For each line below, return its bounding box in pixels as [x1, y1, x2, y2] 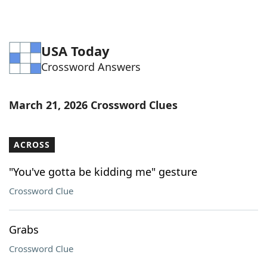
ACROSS [14, 139, 50, 150]
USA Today [41, 42, 110, 60]
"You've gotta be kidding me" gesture [9, 164, 197, 179]
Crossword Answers [41, 60, 141, 74]
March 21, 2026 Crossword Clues [9, 98, 178, 112]
